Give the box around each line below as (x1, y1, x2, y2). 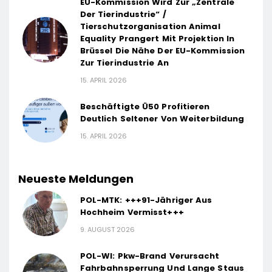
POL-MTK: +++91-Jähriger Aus (80, 194, 212, 206)
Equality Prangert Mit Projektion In (80, 32, 235, 44)
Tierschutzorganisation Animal (80, 20, 220, 32)
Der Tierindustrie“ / (80, 8, 166, 20)
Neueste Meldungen (18, 171, 134, 187)
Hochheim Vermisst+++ (80, 206, 184, 218)
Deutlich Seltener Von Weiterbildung (80, 112, 245, 124)
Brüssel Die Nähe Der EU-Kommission (80, 44, 245, 56)
